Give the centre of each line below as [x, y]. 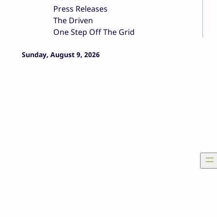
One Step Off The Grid [94, 32]
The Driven [73, 21]
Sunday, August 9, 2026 [61, 55]
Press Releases [80, 9]
